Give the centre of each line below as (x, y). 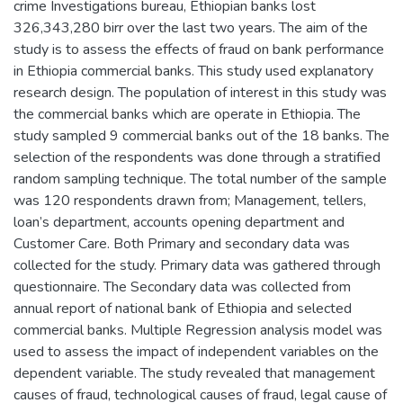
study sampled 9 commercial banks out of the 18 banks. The (201, 135)
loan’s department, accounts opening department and (179, 222)
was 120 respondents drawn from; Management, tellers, (190, 200)
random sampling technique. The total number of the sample (200, 179)
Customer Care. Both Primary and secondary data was (182, 243)
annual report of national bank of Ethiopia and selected (183, 308)
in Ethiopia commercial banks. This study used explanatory (193, 71)
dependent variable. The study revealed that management (194, 373)
